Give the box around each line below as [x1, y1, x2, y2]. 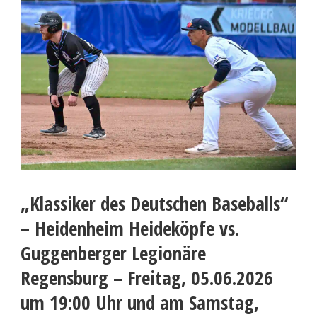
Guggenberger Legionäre [21, 240, 206, 267]
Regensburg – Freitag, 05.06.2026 [21, 265, 273, 292]
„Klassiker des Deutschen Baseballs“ [21, 190, 288, 217]
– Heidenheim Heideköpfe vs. [21, 215, 239, 242]
